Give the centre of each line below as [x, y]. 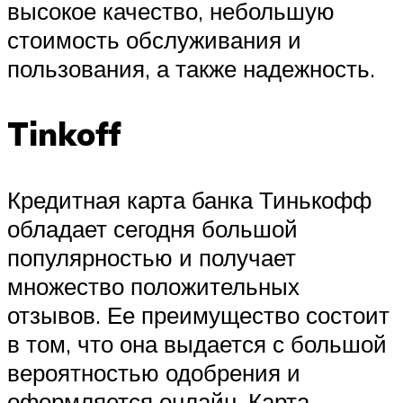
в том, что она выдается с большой [197, 344]
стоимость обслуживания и [154, 39]
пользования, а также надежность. [191, 68]
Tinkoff [64, 134]
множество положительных [153, 287]
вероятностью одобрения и [154, 373]
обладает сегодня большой [152, 229]
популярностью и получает [152, 258]
